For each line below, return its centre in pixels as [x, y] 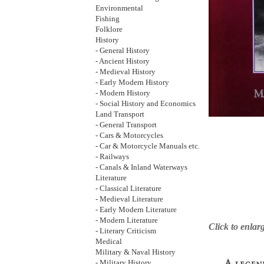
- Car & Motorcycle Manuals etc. [148, 146]
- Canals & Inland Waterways [141, 167]
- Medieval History [126, 72]
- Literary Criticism [126, 231]
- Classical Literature [128, 189]
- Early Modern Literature [136, 210]
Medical [109, 242]
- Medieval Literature [129, 199]
